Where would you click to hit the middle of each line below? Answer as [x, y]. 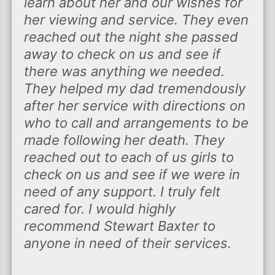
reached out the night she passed [131, 37]
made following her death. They [124, 140]
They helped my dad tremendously [134, 88]
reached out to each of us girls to [129, 157]
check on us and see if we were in [132, 174]
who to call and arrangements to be [136, 122]
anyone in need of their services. [127, 243]
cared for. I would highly [99, 208]
